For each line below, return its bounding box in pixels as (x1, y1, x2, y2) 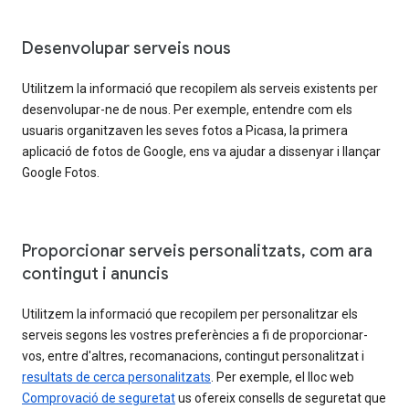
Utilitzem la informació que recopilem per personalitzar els (22, 306, 358, 321)
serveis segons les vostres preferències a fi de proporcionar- (22, 327, 368, 342)
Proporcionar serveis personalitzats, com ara (22, 240, 372, 261)
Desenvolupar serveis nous (22, 37, 231, 58)
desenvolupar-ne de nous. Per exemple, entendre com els (22, 101, 352, 117)
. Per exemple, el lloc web (211, 369, 354, 384)
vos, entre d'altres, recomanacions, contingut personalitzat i (22, 348, 364, 363)
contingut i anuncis (22, 263, 169, 284)
